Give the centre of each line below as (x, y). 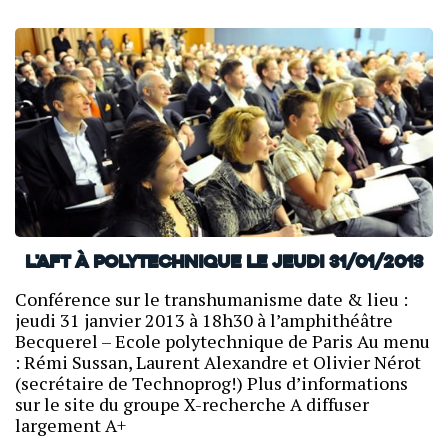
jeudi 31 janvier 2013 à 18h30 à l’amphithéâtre (204, 320)
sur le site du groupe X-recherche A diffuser (192, 404)
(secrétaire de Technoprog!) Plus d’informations (211, 383)
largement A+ (70, 425)
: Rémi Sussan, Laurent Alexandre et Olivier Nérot (218, 362)
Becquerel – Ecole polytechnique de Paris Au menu (222, 341)
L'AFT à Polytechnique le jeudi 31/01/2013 (224, 264)
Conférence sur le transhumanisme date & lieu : (211, 299)
